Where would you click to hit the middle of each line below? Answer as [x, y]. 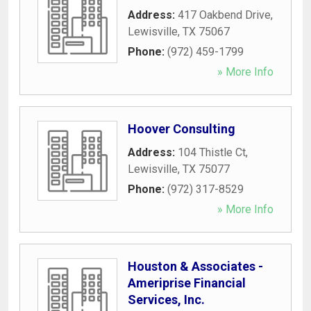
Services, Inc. [166, 299]
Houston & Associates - [195, 266]
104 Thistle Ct [212, 152]
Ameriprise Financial [187, 283]
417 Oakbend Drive [224, 15]
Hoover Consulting [182, 128]
